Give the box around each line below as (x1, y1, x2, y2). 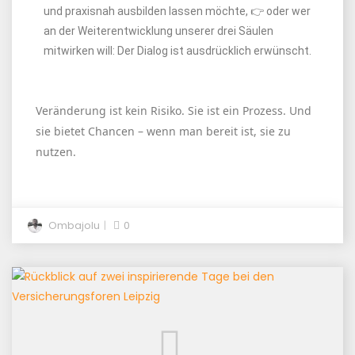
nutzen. (36, 144, 76, 159)
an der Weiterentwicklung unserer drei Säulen (44, 25, 273, 37)
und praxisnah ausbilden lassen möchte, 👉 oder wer (44, 5, 311, 17)
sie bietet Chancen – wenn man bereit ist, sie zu (36, 124, 291, 139)
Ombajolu (48, 218, 100, 233)
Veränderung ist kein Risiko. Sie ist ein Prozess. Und (36, 103, 311, 118)
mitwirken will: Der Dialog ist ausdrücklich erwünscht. (44, 44, 311, 57)
